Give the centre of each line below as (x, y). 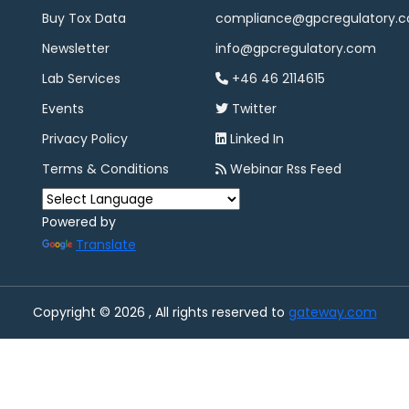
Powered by (79, 222)
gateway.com (332, 312)
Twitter (252, 109)
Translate (106, 245)
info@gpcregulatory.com (296, 48)
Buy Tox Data (84, 18)
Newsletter (76, 48)
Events (63, 109)
